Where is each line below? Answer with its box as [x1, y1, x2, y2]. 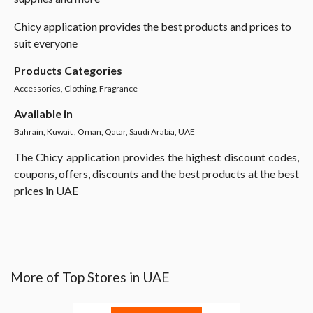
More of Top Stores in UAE [10, 269, 170, 285]
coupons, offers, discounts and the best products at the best [14, 167, 299, 180]
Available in [14, 107, 73, 120]
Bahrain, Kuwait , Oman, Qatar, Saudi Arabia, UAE [14, 126, 195, 137]
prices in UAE [14, 184, 78, 197]
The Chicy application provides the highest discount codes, [14, 150, 299, 163]
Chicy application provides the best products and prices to [14, 20, 291, 33]
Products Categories [14, 64, 122, 77]
